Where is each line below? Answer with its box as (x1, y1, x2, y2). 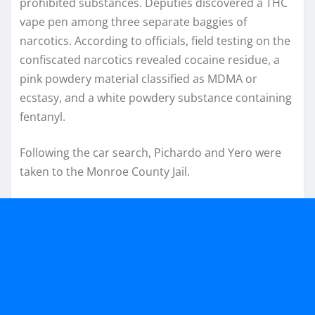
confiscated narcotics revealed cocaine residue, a (20, 52, 280, 68)
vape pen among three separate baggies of (20, 14, 247, 30)
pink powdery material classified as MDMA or (20, 71, 257, 87)
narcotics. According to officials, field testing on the (20, 33, 290, 49)
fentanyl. (20, 109, 65, 125)
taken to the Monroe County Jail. (20, 164, 190, 180)
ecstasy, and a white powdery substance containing (20, 90, 292, 106)
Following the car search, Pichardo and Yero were (20, 145, 281, 161)
